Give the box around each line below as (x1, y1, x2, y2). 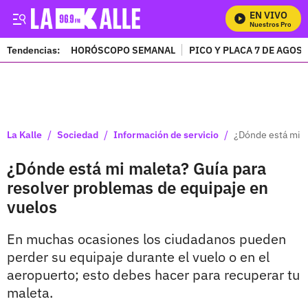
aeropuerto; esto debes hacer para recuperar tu (7, 265, 300, 284)
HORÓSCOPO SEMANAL (71, 43, 175, 56)
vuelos (7, 196, 57, 218)
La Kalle (7, 128, 42, 141)
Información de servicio (113, 128, 219, 141)
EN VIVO (250, 9, 287, 21)
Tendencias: (7, 43, 60, 56)
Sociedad (57, 128, 98, 141)
